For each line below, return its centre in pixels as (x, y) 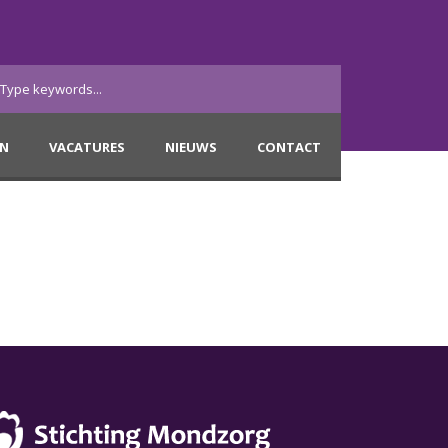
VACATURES (87, 147)
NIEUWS (191, 147)
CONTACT (289, 147)
